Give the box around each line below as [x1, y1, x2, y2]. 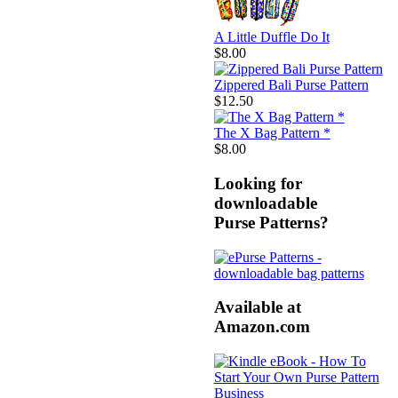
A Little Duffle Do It [213, 29, 330, 45]
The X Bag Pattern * [213, 125, 330, 141]
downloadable [213, 193, 317, 212]
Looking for [213, 173, 302, 193]
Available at [213, 298, 301, 317]
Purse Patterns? [213, 212, 329, 232]
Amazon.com [213, 317, 310, 337]
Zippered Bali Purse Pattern [213, 77, 369, 93]
